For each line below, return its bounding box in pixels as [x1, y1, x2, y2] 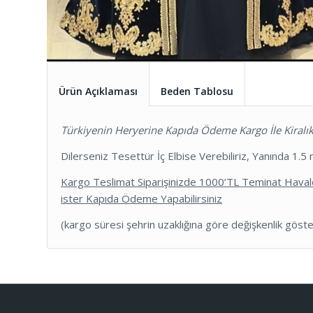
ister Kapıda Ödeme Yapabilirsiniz [61, 191, 222, 205]
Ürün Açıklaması [59, 84, 138, 98]
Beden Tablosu [161, 84, 233, 98]
